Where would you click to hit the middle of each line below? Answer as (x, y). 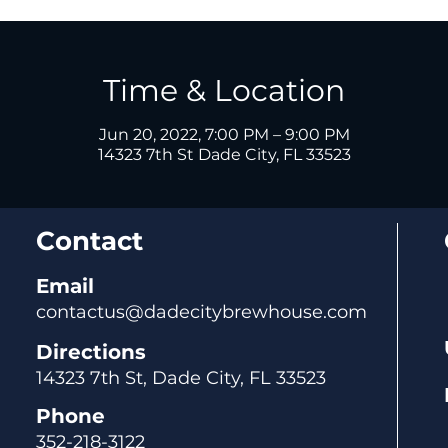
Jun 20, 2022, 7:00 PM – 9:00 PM (224, 134)
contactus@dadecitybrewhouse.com (201, 312)
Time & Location (224, 90)
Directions (91, 352)
